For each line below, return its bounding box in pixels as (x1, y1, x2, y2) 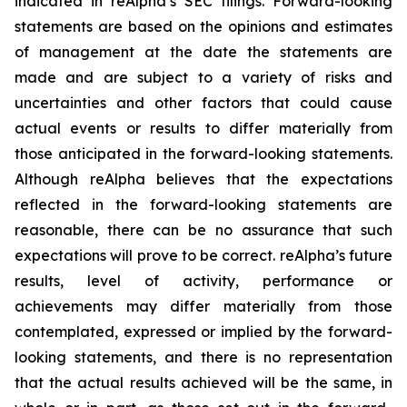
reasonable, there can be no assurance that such (15, 221, 392, 239)
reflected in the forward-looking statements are (15, 195, 392, 213)
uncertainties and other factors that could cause (15, 94, 392, 112)
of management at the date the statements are (15, 43, 392, 61)
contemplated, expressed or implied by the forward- (15, 323, 392, 341)
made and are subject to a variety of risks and (15, 68, 392, 86)
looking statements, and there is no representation (15, 348, 392, 366)
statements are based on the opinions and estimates (15, 17, 392, 35)
